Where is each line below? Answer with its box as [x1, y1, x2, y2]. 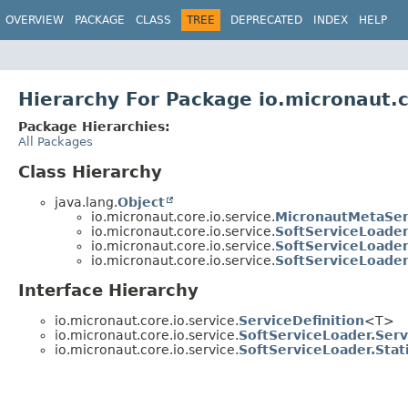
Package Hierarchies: [18, 118, 170, 134]
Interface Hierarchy [18, 280, 199, 301]
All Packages [18, 134, 93, 148]
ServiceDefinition [239, 313, 364, 329]
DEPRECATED [230, 14, 302, 26]
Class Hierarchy [18, 161, 162, 181]
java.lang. [55, 194, 117, 209]
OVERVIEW [5, 14, 64, 26]
